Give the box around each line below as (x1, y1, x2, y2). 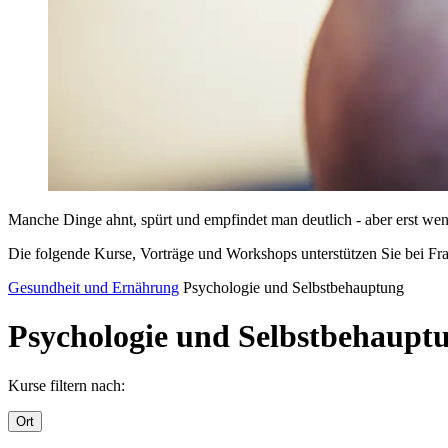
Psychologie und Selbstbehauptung (183, 278, 404, 296)
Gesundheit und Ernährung (8, 278, 179, 296)
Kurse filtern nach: (8, 376, 125, 394)
